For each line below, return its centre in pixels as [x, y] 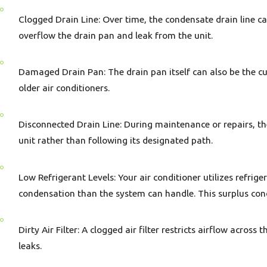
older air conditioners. [64, 88]
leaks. [30, 245]
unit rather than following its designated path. [116, 140]
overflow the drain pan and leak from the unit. [116, 35]
